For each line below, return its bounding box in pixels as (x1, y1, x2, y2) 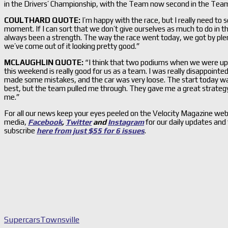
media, (4, 117, 26, 126)
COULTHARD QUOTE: (4, 15, 80, 24)
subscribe (4, 126, 37, 135)
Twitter (66, 117, 92, 126)
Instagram (108, 117, 144, 126)
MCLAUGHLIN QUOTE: (4, 58, 83, 67)
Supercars (4, 214, 40, 224)
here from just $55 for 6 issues (37, 126, 145, 135)
